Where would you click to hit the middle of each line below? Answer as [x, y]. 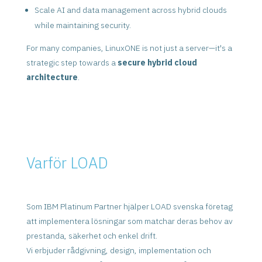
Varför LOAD [67, 163]
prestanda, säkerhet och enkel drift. [92, 236]
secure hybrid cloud [157, 63]
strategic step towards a [72, 63]
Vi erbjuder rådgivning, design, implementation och [118, 251]
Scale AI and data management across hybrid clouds [130, 10]
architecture [52, 77]
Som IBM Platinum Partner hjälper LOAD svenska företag [129, 207]
